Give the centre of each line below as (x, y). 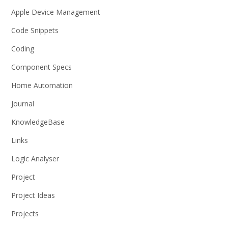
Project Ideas (33, 195)
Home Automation (42, 85)
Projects (25, 213)
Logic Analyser (35, 158)
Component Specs (41, 67)
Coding (23, 48)
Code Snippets (35, 30)
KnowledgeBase (38, 122)
